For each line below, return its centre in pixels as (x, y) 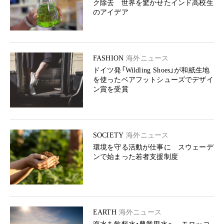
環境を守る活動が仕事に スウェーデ (153, 147)
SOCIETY (108, 135)
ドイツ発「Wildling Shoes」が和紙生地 (151, 70)
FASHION (108, 58)
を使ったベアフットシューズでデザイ (153, 79)
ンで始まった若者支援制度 (135, 156)
